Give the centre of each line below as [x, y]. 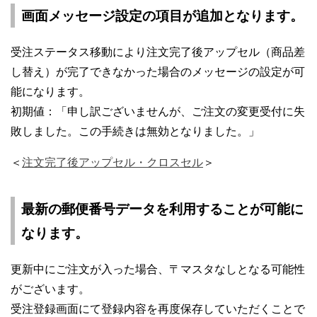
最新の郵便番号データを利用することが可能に [162, 209]
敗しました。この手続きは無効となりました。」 [135, 131]
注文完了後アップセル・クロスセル [113, 162]
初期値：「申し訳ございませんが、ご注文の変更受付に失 [158, 111]
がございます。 [50, 289]
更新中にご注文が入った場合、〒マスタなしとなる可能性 [158, 269]
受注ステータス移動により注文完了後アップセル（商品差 [158, 52]
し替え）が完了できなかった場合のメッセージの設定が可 [158, 72]
